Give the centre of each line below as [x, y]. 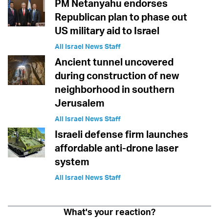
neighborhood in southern [115, 89]
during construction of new [117, 75]
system [72, 161]
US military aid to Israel [107, 30]
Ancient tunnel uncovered [114, 62]
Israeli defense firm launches [121, 134]
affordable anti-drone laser [117, 148]
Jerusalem [80, 103]
